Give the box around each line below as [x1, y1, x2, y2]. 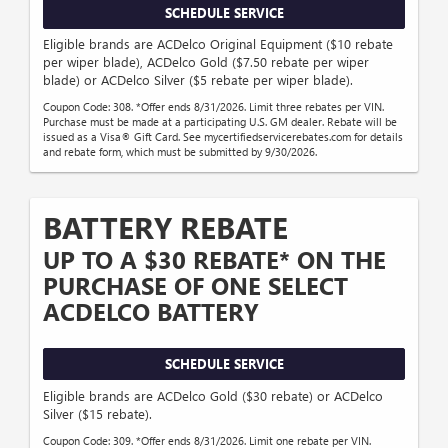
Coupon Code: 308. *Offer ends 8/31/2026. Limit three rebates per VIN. [43, 99, 384, 115]
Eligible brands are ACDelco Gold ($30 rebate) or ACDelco [43, 386, 383, 404]
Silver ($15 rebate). [43, 404, 152, 422]
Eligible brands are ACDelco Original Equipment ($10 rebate [43, 35, 393, 53]
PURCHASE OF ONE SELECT [43, 269, 348, 302]
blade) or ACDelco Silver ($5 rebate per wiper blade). [43, 71, 353, 89]
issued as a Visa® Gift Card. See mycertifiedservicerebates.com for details [43, 129, 403, 145]
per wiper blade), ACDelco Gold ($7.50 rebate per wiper [43, 53, 369, 71]
